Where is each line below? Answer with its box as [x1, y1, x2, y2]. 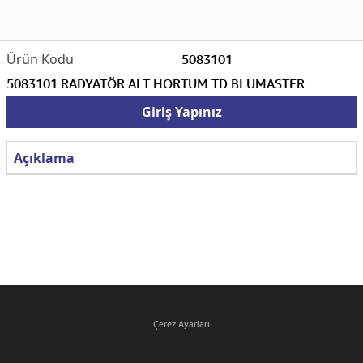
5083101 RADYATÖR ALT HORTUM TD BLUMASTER [6, 75, 305, 92]
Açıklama [14, 148, 75, 167]
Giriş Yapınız [141, 103, 222, 121]
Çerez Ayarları [153, 317, 210, 331]
